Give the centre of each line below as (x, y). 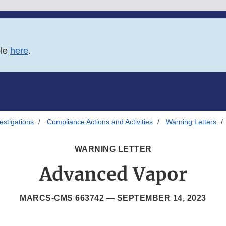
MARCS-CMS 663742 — (68, 198)
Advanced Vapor (113, 175)
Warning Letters (191, 122)
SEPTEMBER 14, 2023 (161, 198)
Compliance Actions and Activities (100, 122)
